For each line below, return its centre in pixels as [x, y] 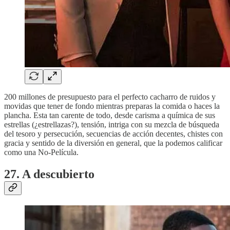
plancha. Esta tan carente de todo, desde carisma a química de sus [110, 116]
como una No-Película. [41, 152]
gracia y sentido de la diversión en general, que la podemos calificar [113, 143]
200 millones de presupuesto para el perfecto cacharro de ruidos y [110, 97]
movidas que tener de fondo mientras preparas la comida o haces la [112, 106]
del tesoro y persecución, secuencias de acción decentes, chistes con [113, 134]
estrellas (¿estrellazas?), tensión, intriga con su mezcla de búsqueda [112, 125]
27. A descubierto [49, 174]
